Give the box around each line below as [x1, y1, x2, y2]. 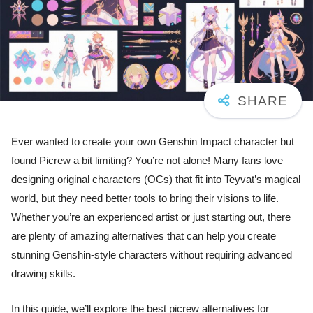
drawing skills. [11, 268, 75, 280]
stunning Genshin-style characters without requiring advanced [11, 249, 292, 261]
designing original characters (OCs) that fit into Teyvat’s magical [11, 174, 300, 186]
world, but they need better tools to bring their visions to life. [11, 193, 279, 205]
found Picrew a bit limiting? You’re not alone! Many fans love [11, 155, 283, 167]
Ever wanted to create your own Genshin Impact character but [11, 136, 294, 148]
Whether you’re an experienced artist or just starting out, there [11, 212, 291, 224]
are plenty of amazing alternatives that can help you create [11, 231, 276, 242]
